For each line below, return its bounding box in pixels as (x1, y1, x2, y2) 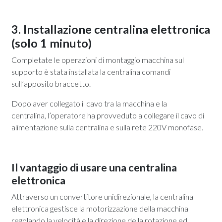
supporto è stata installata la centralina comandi (11, 66, 170, 76)
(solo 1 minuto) (11, 36, 92, 50)
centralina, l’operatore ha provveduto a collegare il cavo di (11, 110, 204, 120)
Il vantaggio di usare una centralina (11, 161, 177, 174)
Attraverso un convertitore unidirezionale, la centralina (11, 191, 193, 201)
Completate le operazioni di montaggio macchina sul (11, 55, 184, 64)
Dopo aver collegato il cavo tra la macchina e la (11, 98, 167, 108)
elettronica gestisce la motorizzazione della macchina (11, 203, 188, 213)
